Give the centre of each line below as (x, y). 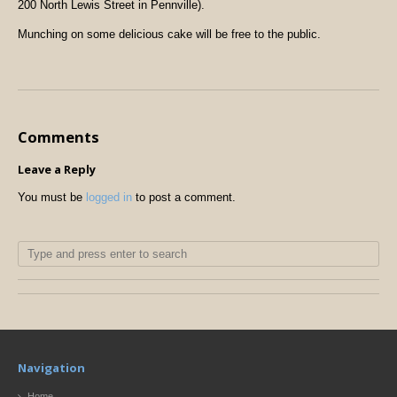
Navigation (51, 368)
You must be (52, 197)
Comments (58, 137)
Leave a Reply (57, 169)
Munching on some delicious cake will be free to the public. (171, 35)
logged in (109, 197)
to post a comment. (184, 197)
